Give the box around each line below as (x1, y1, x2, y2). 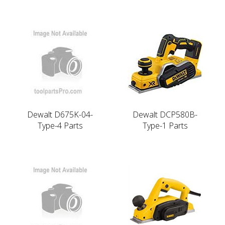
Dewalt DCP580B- (133, 108, 197, 120)
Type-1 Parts (142, 120, 188, 131)
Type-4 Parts (37, 120, 83, 131)
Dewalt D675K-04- (27, 108, 93, 120)
